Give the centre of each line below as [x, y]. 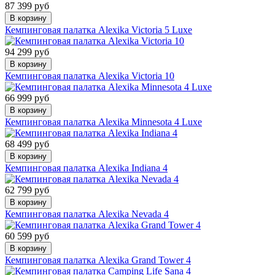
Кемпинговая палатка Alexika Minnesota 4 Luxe [103, 122]
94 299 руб [27, 52]
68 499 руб [27, 144]
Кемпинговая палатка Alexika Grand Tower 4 [98, 260]
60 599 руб [27, 236]
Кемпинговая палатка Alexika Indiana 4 [86, 168]
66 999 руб [27, 98]
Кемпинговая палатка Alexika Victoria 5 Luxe [99, 29]
